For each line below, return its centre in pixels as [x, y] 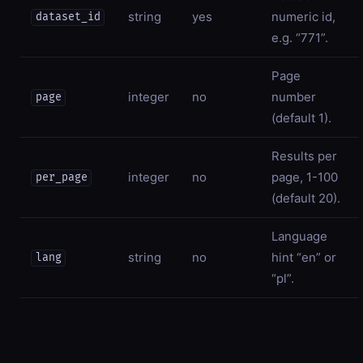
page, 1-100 [305, 177]
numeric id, [303, 16]
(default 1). [301, 117]
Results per [304, 156]
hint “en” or [304, 257]
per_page [61, 178]
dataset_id [68, 17]
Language [299, 236]
